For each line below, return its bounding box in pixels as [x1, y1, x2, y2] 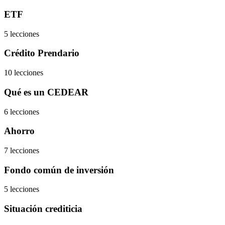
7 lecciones [4, 146, 39, 155]
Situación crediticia [4, 203, 82, 214]
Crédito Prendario [4, 48, 79, 59]
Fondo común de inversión [4, 164, 114, 175]
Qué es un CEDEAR [4, 86, 88, 97]
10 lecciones [4, 68, 43, 77]
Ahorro [4, 126, 35, 137]
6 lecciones [4, 107, 39, 116]
